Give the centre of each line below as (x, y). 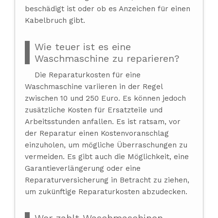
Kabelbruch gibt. (55, 20)
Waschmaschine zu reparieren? (107, 58)
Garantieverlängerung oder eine (83, 168)
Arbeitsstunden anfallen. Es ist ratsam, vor (103, 121)
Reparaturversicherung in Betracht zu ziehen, (107, 180)
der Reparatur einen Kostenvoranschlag (97, 133)
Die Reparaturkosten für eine (88, 75)
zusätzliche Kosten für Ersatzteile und (94, 110)
